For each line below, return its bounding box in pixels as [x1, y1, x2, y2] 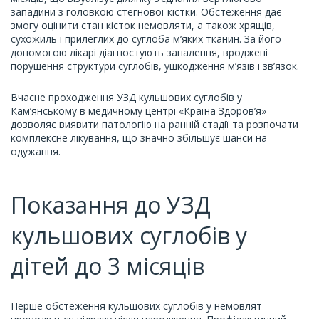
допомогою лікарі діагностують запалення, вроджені [11, 46, 268, 59]
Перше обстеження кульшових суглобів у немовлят [11, 299, 262, 313]
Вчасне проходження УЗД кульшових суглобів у [11, 90, 242, 104]
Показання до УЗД [11, 189, 211, 220]
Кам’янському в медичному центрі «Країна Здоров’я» [11, 104, 266, 117]
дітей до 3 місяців [11, 251, 204, 281]
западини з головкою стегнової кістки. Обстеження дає [11, 5, 281, 19]
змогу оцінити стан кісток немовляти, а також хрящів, [11, 19, 275, 32]
